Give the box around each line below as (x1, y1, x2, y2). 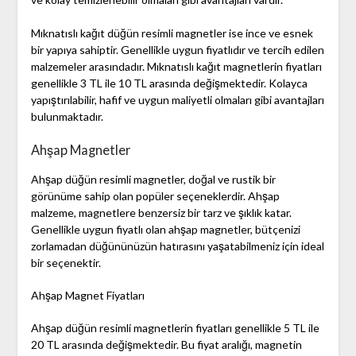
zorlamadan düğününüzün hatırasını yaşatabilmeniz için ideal (30, 239, 324, 253)
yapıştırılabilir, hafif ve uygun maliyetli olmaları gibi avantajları (30, 93, 324, 107)
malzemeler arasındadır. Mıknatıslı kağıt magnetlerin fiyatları (30, 60, 322, 74)
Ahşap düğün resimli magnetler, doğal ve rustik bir (30, 172, 276, 187)
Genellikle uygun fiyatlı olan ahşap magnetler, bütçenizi (30, 222, 300, 237)
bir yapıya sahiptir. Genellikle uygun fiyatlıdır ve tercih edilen (30, 43, 324, 57)
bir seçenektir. (30, 256, 101, 270)
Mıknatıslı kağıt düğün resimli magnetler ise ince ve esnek (30, 26, 313, 41)
